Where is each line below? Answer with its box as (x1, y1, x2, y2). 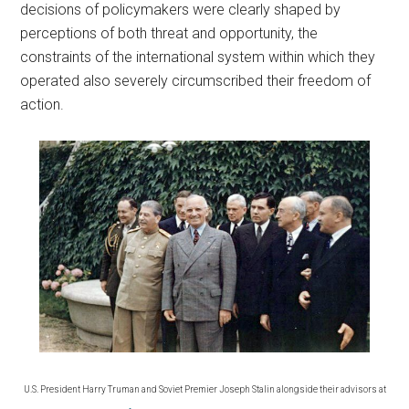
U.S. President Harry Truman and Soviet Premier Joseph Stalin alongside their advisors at (23, 383, 386, 394)
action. (20, 96, 65, 113)
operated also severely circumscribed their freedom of (20, 72, 372, 89)
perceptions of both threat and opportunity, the (20, 25, 319, 42)
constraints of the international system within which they (20, 48, 376, 66)
